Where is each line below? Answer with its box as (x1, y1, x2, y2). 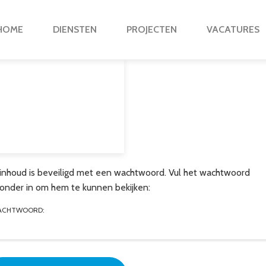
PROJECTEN (126, 24, 177, 35)
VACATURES (207, 24, 259, 35)
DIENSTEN (53, 24, 97, 35)
